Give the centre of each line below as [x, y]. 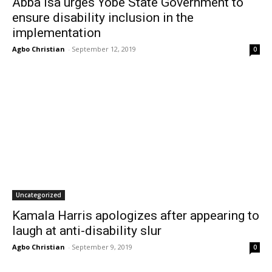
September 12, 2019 [104, 49]
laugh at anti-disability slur [87, 231]
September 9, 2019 [102, 247]
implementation [56, 33]
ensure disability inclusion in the [103, 18]
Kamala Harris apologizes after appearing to [136, 216]
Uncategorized [39, 195]
